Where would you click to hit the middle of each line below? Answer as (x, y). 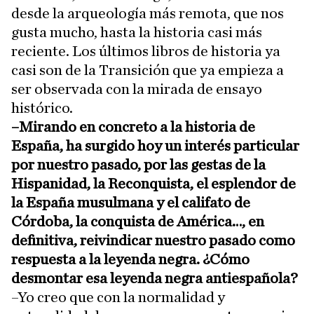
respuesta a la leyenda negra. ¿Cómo (130, 259)
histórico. (42, 108)
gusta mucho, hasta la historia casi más (137, 32)
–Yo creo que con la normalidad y (118, 297)
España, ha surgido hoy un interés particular (155, 145)
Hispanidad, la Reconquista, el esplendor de (153, 183)
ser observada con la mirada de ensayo (137, 89)
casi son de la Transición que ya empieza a (148, 70)
